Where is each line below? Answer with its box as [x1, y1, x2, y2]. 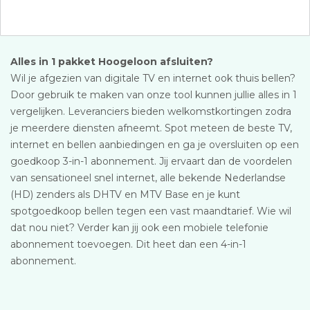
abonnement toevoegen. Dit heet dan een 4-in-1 [10, 238, 246, 250]
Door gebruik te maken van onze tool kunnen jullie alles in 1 [10, 89, 297, 101]
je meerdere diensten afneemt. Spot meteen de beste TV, [10, 122, 292, 134]
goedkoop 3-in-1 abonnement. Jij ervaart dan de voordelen [10, 155, 292, 167]
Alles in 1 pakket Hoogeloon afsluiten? [10, 55, 213, 68]
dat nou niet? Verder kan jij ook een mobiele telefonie [10, 221, 268, 234]
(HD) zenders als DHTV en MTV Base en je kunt [10, 188, 240, 201]
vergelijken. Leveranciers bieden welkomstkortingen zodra [10, 105, 291, 118]
